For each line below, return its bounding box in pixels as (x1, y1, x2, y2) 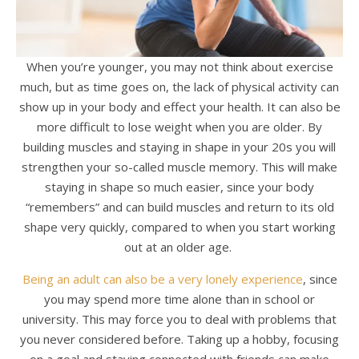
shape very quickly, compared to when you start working (23, 218, 336, 235)
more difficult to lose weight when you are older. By (37, 118, 322, 135)
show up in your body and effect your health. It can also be (18, 98, 341, 115)
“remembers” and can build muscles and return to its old (25, 198, 334, 215)
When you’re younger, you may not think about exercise (26, 58, 333, 75)
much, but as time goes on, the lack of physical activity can (20, 78, 339, 95)
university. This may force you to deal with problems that (22, 310, 337, 327)
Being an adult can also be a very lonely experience (22, 270, 303, 287)
